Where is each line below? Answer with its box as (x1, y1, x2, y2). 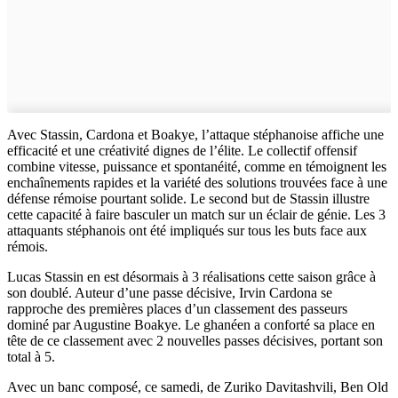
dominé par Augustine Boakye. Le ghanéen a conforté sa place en (7, 316, 375, 332)
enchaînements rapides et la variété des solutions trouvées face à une (7, 174, 387, 190)
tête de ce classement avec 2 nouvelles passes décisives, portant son (7, 332, 383, 348)
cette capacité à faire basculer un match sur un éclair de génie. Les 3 (7, 206, 386, 222)
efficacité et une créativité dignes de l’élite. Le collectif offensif (7, 142, 357, 158)
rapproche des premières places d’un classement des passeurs (7, 300, 347, 316)
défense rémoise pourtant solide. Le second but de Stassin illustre (7, 190, 370, 206)
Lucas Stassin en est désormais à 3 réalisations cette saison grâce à (7, 268, 376, 284)
